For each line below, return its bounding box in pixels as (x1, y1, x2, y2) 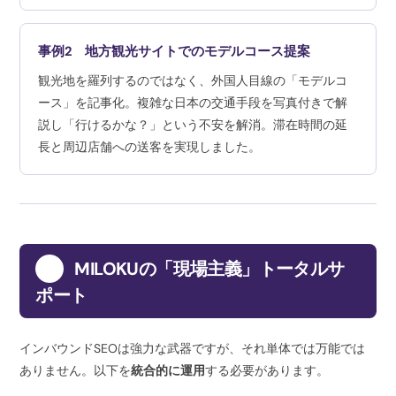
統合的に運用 (131, 362, 206, 378)
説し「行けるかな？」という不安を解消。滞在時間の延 (38, 116, 348, 133)
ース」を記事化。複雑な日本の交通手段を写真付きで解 (38, 94, 348, 110)
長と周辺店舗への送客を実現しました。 (38, 138, 262, 155)
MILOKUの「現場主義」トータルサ (74, 256, 345, 280)
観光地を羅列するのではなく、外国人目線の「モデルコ (38, 72, 348, 88)
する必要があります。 (205, 362, 330, 378)
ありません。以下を (19, 362, 132, 378)
